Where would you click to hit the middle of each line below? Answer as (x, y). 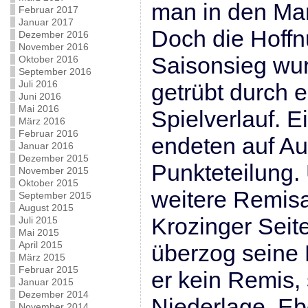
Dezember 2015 (53, 158)
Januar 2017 (46, 22)
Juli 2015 (38, 220)
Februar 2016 (48, 133)
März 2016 (42, 121)
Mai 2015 (38, 232)
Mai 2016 (38, 109)
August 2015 (46, 208)
